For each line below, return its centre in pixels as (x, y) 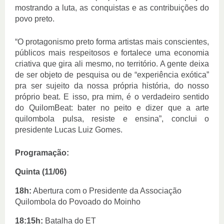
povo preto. (36, 19)
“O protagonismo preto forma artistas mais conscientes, (112, 42)
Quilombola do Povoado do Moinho (78, 202)
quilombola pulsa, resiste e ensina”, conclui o (112, 119)
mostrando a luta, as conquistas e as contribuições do (112, 8)
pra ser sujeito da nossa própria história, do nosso (112, 86)
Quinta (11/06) (41, 172)
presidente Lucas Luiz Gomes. (69, 130)
